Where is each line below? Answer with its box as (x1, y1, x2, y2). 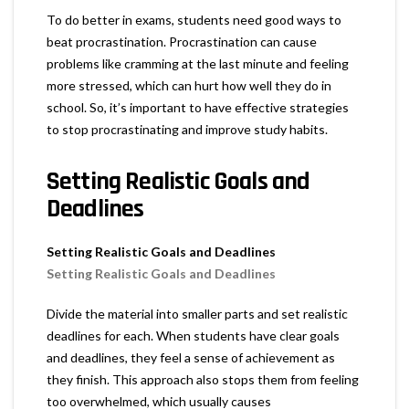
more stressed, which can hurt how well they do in (47, 77, 331, 93)
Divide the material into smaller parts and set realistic (47, 305, 348, 321)
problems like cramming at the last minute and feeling (47, 55, 349, 71)
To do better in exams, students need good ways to (47, 11, 341, 27)
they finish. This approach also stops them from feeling (47, 371, 359, 387)
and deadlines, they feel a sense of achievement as (47, 349, 335, 365)
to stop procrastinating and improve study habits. (47, 121, 328, 137)
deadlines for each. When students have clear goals (47, 327, 340, 343)
